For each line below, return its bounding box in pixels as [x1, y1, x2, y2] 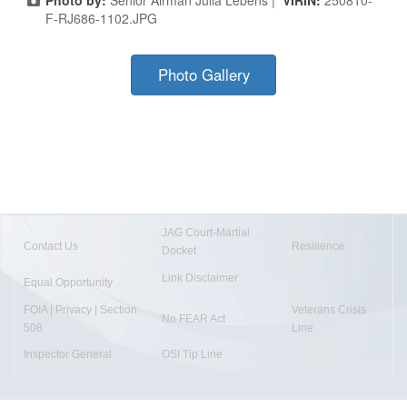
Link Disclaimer [162, 271, 238, 284]
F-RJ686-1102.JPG [45, 8, 157, 27]
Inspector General [24, 347, 112, 361]
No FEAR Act [162, 312, 225, 325]
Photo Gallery [157, 63, 250, 85]
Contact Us [24, 239, 78, 253]
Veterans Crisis [292, 303, 366, 316]
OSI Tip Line [162, 347, 223, 361]
